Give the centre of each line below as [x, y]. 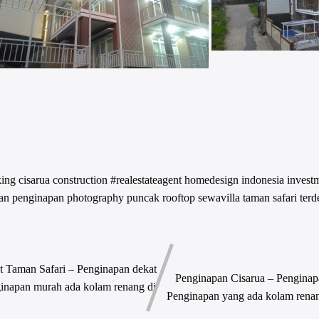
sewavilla [220, 198]
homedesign [213, 180]
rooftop [180, 198]
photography [96, 198]
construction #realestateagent [118, 180]
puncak [144, 198]
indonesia [264, 180]
